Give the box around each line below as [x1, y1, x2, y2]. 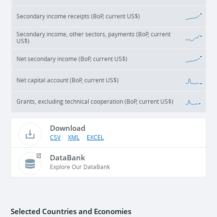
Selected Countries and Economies [11, 206, 132, 216]
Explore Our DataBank [50, 163, 110, 170]
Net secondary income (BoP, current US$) [16, 55, 128, 62]
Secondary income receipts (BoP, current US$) [16, 13, 140, 20]
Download [50, 123, 86, 133]
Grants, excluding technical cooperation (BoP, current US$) [16, 98, 174, 105]
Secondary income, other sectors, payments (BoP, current [16, 31, 171, 38]
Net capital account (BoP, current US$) [16, 77, 119, 84]
